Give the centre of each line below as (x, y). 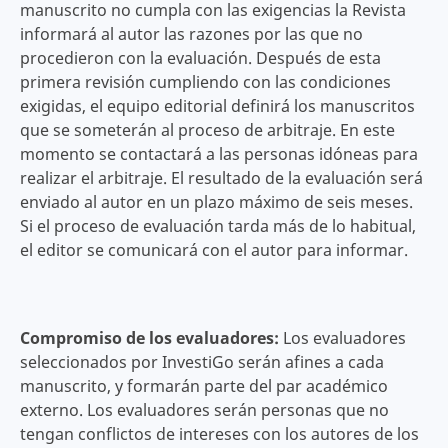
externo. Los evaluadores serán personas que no (204, 410)
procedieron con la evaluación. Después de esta (200, 58)
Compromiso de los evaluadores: (151, 338)
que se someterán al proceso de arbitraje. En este (207, 130)
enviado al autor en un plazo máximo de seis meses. (216, 202)
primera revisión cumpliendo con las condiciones (205, 82)
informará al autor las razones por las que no (191, 34)
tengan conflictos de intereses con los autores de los (219, 434)
